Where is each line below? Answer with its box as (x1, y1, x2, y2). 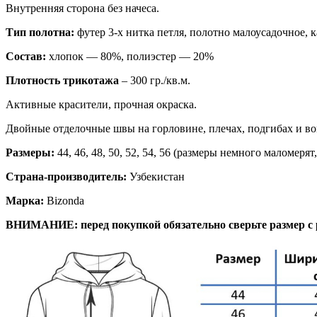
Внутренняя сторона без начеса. (6, 1, 159, 14)
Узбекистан (127, 170, 185, 183)
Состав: (6, 50, 49, 62)
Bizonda (44, 194, 84, 207)
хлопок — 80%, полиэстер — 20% (49, 50, 214, 62)
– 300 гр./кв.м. (119, 74, 190, 86)
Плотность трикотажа (6, 74, 119, 86)
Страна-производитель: (6, 170, 127, 183)
